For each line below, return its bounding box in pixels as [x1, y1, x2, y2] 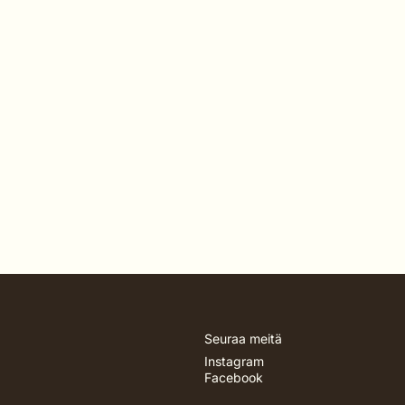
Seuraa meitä [204, 331, 283, 346]
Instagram [204, 353, 265, 369]
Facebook [204, 370, 264, 385]
